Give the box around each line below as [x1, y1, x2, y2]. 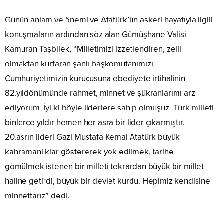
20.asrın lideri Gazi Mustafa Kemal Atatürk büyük [5, 132, 180, 143]
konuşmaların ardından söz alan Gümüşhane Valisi [5, 29, 186, 40]
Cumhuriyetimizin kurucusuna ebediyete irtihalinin [5, 73, 185, 84]
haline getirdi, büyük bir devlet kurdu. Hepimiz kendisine [5, 176, 210, 187]
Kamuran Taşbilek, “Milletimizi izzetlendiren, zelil [5, 44, 181, 55]
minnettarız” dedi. [5, 191, 69, 201]
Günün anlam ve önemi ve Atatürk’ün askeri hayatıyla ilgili [5, 15, 213, 25]
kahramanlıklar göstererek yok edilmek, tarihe [5, 147, 174, 157]
